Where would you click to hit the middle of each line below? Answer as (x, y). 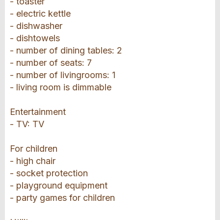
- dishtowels (35, 38)
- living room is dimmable (61, 87)
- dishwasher (36, 26)
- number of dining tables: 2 (66, 51)
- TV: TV (27, 124)
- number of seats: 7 (51, 63)
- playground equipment (59, 186)
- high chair (33, 161)
